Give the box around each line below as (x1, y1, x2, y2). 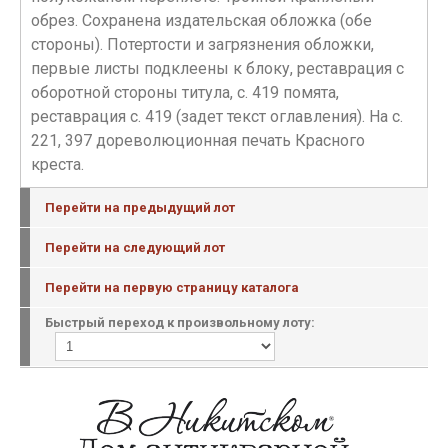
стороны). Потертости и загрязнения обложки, (31, 35, 374, 54)
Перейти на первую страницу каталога (45, 280, 299, 295)
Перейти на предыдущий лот (45, 200, 235, 215)
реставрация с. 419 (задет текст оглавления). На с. (31, 107, 403, 126)
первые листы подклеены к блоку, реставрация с (31, 59, 404, 78)
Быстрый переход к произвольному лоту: (45, 315, 315, 330)
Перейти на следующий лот (45, 240, 225, 255)
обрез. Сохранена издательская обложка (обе (31, 11, 372, 30)
